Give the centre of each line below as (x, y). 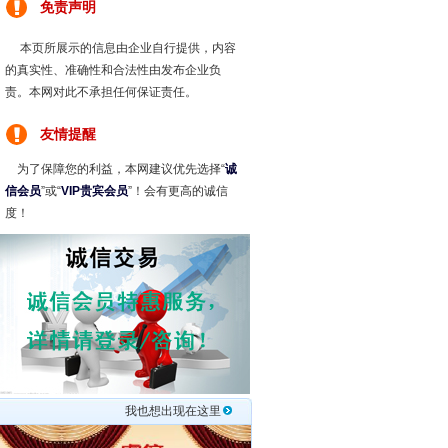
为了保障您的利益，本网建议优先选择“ (115, 169)
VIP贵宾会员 (94, 191)
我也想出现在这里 (173, 411)
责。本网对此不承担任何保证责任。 (101, 92)
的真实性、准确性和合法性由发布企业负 (113, 70)
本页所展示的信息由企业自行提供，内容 (120, 48)
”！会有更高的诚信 (178, 191)
